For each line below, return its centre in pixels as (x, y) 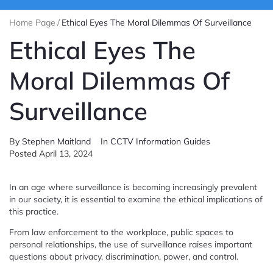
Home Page (32, 22)
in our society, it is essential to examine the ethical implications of (136, 199)
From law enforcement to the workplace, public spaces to (121, 232)
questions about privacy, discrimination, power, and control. (124, 256)
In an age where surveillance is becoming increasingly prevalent (133, 187)
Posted (24, 153)
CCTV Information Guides (160, 141)
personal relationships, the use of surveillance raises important (131, 244)
